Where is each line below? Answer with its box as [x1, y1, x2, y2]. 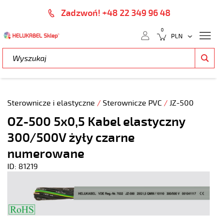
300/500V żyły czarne [7, 130, 135, 146]
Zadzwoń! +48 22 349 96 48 [61, 8, 170, 18]
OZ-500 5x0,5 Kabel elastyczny [7, 114, 185, 130]
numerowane [7, 146, 84, 162]
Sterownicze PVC [103, 98, 164, 108]
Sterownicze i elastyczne [7, 98, 97, 108]
